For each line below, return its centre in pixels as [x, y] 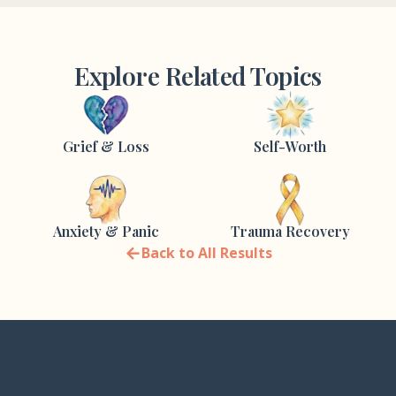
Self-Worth [290, 146]
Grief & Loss [106, 146]
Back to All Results [206, 252]
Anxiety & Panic [106, 231]
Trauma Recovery [290, 231]
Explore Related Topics [198, 75]
